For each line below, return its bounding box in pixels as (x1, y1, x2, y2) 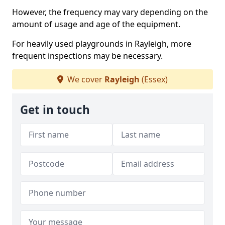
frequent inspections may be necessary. (12, 50, 163, 61)
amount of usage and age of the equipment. (12, 19, 180, 30)
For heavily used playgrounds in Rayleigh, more (12, 38, 191, 49)
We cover (65, 74, 104, 85)
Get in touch (20, 102, 90, 118)
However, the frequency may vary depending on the (12, 7, 208, 18)
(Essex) (140, 74, 168, 85)
